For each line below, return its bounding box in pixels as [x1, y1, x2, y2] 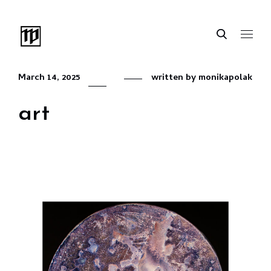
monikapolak [198, 71, 252, 85]
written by [151, 71, 198, 85]
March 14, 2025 [18, 71, 80, 85]
